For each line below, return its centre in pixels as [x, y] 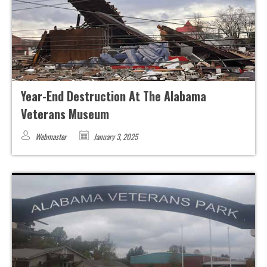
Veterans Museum [65, 114]
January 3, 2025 [115, 137]
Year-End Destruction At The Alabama [114, 96]
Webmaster [51, 137]
